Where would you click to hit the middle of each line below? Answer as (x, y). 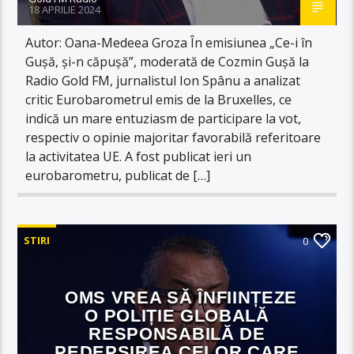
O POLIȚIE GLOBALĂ (177, 315)
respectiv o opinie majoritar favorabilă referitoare (173, 137)
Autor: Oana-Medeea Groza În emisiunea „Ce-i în (169, 42)
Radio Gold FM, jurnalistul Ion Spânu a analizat (163, 80)
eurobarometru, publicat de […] (118, 175)
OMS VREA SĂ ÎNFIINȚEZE (181, 297)
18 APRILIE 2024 (65, 9)
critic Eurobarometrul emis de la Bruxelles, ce (159, 99)
